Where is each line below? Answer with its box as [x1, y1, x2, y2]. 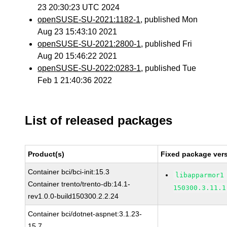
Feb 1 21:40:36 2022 [37, 76, 112, 85]
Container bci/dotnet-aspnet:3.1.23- [28, 210, 142, 218]
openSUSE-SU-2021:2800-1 [37, 40, 141, 48]
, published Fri [141, 40, 193, 48]
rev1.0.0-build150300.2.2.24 [28, 192, 119, 200]
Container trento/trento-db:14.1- [28, 180, 131, 188]
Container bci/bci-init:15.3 [28, 168, 110, 176]
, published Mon [140, 15, 198, 24]
